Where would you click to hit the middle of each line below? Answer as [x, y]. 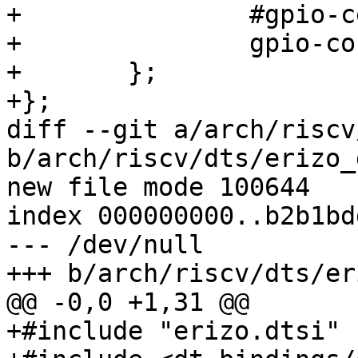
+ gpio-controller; [14, 44]
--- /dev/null [105, 245]
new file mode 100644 [158, 187]
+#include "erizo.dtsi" [173, 331]
